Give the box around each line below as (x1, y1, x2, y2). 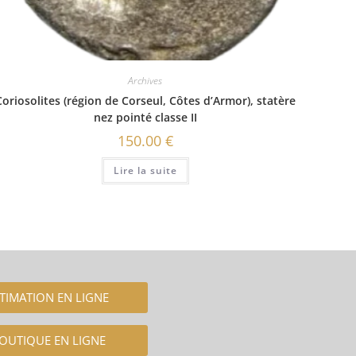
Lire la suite (113, 164, 177, 178)
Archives (128, 74, 163, 88)
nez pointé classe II (93, 110, 197, 126)
